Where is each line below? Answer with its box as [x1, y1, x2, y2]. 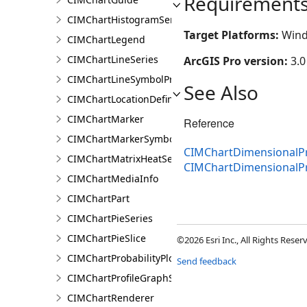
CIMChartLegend [67, 33, 145, 46]
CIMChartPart [67, 192, 130, 205]
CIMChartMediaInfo [67, 172, 158, 185]
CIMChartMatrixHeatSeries [67, 152, 190, 165]
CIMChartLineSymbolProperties [67, 73, 211, 86]
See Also [184, 79, 258, 106]
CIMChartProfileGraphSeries [67, 271, 197, 284]
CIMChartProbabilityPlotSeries [67, 251, 206, 265]
